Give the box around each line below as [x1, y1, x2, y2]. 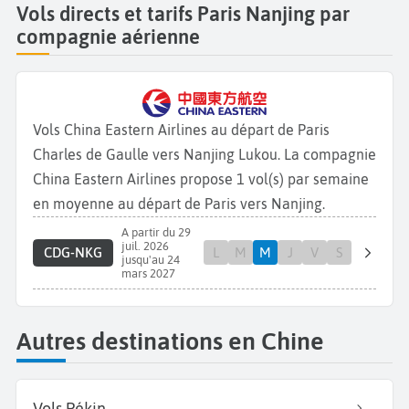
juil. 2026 [121, 238, 169, 253]
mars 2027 [121, 266, 175, 280]
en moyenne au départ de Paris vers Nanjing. [33, 194, 325, 212]
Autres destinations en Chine [16, 327, 324, 356]
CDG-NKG [43, 245, 102, 261]
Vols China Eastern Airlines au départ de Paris [33, 121, 330, 138]
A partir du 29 [121, 225, 191, 239]
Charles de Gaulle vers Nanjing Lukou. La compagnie [33, 145, 376, 163]
